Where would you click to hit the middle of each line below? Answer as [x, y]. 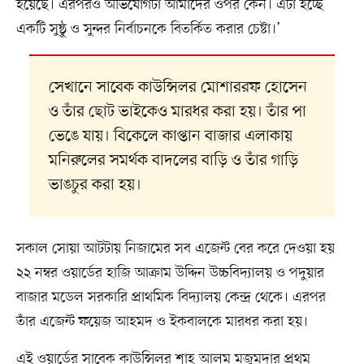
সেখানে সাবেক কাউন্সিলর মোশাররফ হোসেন [178, 87]
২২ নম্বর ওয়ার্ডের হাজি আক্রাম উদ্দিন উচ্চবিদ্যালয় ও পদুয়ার [170, 273]
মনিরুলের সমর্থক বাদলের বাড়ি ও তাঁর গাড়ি [173, 160]
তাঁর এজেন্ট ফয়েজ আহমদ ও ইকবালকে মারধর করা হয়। [162, 321]
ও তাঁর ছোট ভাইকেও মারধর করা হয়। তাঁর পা [177, 112]
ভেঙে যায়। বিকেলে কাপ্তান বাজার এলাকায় [170, 136]
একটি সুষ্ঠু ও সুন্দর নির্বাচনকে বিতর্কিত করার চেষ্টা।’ [148, 29]
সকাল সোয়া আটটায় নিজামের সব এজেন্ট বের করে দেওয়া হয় [175, 248]
